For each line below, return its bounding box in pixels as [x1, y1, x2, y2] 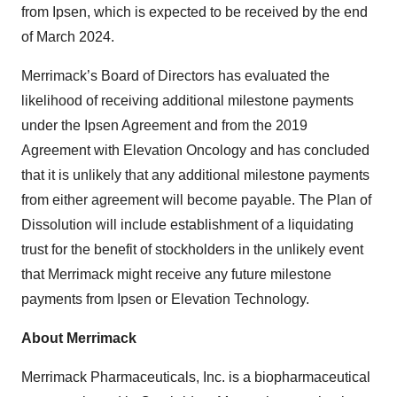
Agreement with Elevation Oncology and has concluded [21, 143, 370, 158]
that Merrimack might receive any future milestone [21, 267, 331, 282]
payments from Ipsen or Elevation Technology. [21, 292, 309, 307]
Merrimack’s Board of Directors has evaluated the [21, 68, 330, 83]
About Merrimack [21, 331, 136, 346]
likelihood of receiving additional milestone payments [21, 93, 354, 108]
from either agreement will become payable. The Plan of [21, 192, 371, 207]
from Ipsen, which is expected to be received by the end [21, 4, 368, 19]
